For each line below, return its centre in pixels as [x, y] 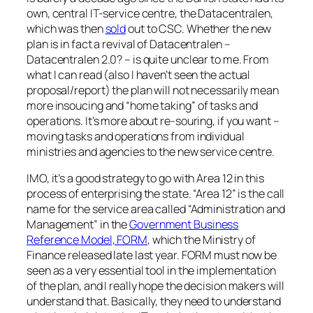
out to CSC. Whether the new [199, 28]
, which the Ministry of [201, 239]
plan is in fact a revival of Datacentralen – [129, 44]
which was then [66, 28]
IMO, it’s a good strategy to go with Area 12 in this [145, 178]
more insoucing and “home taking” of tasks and [142, 105]
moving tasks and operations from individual [136, 136]
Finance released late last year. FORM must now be [152, 255]
